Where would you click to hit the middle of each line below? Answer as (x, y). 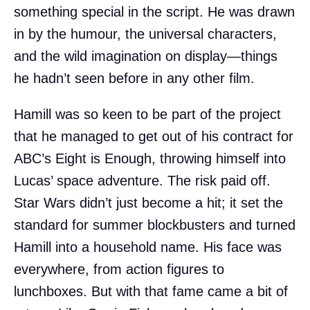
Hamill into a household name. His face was (148, 247)
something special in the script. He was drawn (154, 11)
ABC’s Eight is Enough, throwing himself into (150, 158)
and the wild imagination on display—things (146, 56)
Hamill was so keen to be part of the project (147, 114)
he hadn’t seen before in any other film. (134, 78)
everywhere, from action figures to (119, 269)
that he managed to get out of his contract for (154, 136)
